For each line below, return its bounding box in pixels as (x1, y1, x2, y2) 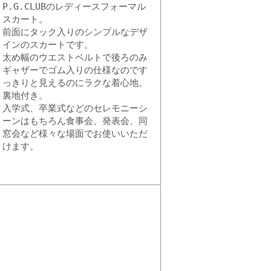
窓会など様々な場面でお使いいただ (2, 128, 148, 139)
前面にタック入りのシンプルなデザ (2, 27, 148, 38)
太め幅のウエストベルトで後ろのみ (2, 52, 148, 63)
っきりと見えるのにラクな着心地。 (2, 77, 148, 88)
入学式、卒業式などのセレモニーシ (2, 103, 148, 114)
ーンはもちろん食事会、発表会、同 (2, 116, 148, 126)
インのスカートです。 (2, 39, 93, 50)
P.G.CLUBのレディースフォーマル (2, 1, 146, 12)
